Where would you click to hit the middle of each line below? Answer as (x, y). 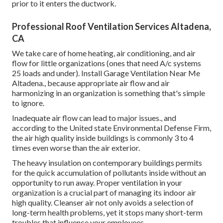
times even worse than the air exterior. (76, 148)
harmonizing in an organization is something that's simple (109, 93)
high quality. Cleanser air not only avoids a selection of (103, 203)
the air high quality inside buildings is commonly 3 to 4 (103, 138)
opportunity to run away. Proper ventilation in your (97, 183)
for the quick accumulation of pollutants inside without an (109, 173)
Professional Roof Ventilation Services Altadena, (111, 27)
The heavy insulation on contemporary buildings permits (107, 163)
